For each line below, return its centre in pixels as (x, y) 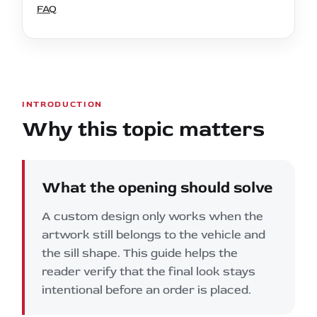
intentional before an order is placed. (146, 289)
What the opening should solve (157, 187)
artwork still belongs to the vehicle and (154, 234)
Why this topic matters (143, 129)
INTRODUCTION (63, 104)
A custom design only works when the (152, 216)
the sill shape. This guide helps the (140, 253)
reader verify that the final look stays (149, 271)
